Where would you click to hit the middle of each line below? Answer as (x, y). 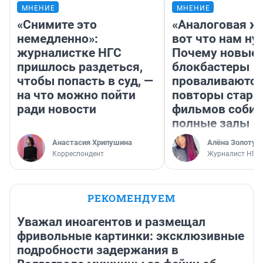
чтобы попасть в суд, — (85, 81)
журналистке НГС (69, 53)
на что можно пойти (76, 95)
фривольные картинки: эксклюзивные (131, 236)
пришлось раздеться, (80, 67)
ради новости (57, 109)
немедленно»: (58, 39)
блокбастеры (211, 67)
